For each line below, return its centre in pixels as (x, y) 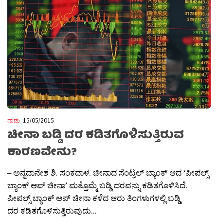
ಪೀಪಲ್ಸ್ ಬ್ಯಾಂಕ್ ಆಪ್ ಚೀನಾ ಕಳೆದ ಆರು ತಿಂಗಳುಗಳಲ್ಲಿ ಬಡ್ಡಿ (94, 198)
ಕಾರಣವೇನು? (42, 153)
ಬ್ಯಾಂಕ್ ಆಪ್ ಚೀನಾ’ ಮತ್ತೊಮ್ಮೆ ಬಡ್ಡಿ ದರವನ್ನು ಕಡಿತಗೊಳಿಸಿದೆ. (97, 185)
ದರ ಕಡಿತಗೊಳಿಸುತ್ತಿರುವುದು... (52, 210)
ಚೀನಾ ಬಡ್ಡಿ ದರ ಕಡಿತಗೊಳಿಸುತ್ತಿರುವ (96, 136)
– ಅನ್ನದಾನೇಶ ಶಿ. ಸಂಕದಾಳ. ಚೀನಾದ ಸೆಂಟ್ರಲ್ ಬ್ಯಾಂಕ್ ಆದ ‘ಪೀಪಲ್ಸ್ (108, 172)
